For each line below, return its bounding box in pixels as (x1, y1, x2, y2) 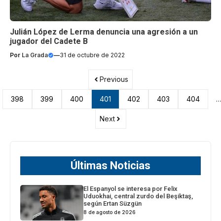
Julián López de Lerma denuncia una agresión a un (10, 27, 198, 37)
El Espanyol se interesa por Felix (83, 185, 178, 193)
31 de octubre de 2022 (60, 51, 125, 59)
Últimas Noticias (71, 159, 150, 172)
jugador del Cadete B (10, 37, 88, 46)
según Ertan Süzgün (83, 200, 142, 208)
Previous (100, 75, 128, 84)
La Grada (22, 51, 48, 59)
